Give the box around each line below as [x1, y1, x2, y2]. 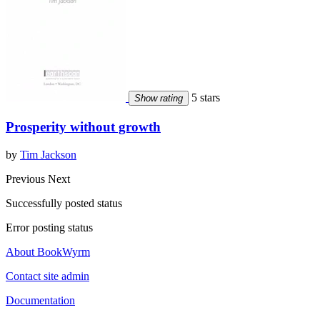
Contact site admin [6, 269, 89, 282]
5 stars [189, 91, 220, 104]
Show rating [134, 93, 183, 104]
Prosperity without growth [6, 119, 161, 134]
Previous [6, 172, 48, 185]
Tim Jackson [20, 148, 76, 161]
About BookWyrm [6, 245, 90, 258]
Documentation [6, 294, 75, 306]
